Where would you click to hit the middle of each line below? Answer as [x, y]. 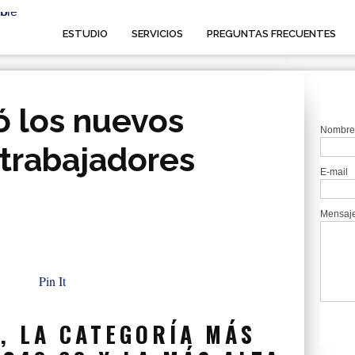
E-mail [334, 172]
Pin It [52, 281]
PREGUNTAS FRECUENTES [271, 34]
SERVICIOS [157, 34]
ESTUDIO [85, 34]
